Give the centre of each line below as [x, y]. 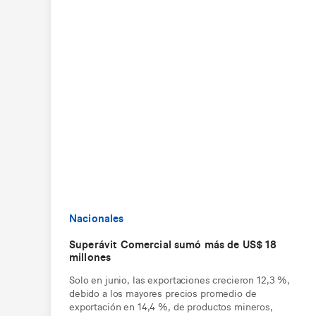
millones [90, 256]
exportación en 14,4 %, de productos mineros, [171, 305]
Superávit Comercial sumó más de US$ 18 [173, 243]
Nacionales [97, 217]
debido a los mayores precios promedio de [163, 292]
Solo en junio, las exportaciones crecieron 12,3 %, [180, 279]
